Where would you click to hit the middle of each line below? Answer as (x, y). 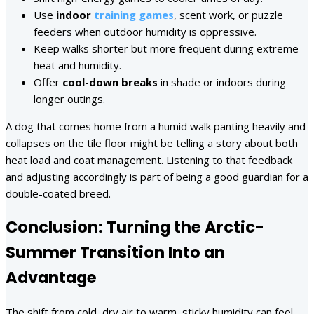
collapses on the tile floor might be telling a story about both (152, 143)
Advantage (51, 278)
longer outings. (69, 98)
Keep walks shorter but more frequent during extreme (166, 48)
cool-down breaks (110, 82)
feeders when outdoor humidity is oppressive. (145, 31)
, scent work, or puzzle (228, 14)
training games (134, 14)
